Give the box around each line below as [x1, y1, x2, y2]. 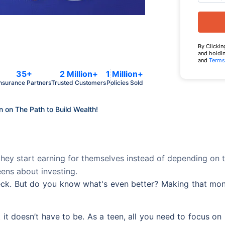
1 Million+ [106, 69, 143, 79]
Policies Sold [106, 79, 143, 86]
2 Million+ [59, 69, 98, 79]
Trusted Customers [51, 79, 106, 86]
